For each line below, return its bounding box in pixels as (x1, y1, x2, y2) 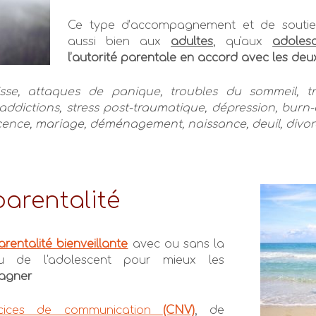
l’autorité (68, 51, 121, 64)
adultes (171, 35, 214, 48)
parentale (121, 51, 177, 64)
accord (197, 51, 238, 64)
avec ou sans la (132, 237, 224, 250)
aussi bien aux (68, 35, 171, 48)
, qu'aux (213, 35, 273, 48)
